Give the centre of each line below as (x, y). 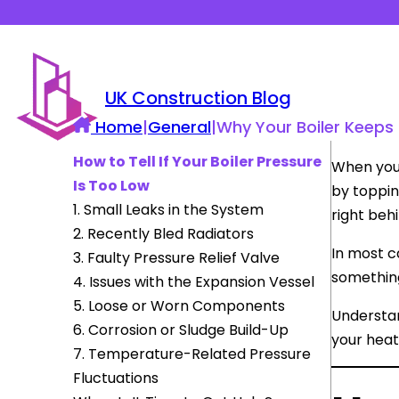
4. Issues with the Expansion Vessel (194, 282)
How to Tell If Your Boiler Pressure (197, 162)
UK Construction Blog (198, 98)
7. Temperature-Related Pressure (192, 354)
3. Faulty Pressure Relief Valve (176, 258)
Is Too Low (111, 186)
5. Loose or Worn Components (179, 306)
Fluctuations (116, 378)
